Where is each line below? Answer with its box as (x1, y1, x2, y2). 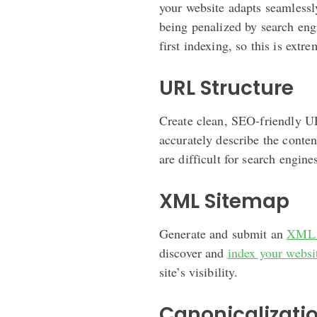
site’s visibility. (158, 263, 238, 280)
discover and (158, 243, 228, 261)
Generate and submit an (158, 224, 287, 242)
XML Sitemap (158, 187, 289, 215)
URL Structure (158, 74, 294, 102)
